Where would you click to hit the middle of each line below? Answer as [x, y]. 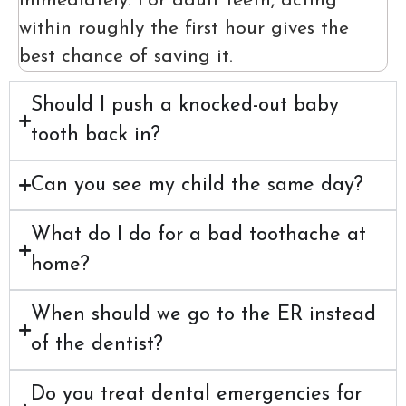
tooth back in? [96, 136]
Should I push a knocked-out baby [185, 106]
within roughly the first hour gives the [184, 29]
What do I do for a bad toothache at [198, 236]
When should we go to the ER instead [203, 315]
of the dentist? [97, 345]
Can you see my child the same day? [197, 186]
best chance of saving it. [126, 57]
